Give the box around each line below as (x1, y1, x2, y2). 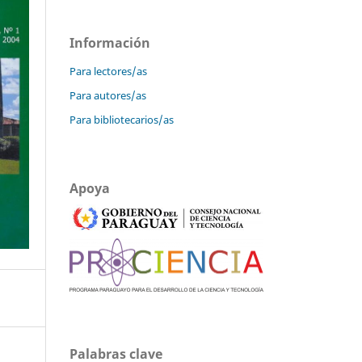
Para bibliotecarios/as (69, 112, 174, 127)
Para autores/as (69, 87, 146, 103)
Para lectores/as (69, 63, 147, 78)
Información (69, 33, 150, 52)
